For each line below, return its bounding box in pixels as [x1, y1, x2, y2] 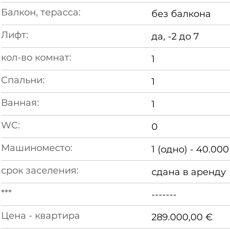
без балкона [151, 8, 211, 20]
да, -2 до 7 [151, 31, 199, 42]
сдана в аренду [151, 166, 226, 178]
